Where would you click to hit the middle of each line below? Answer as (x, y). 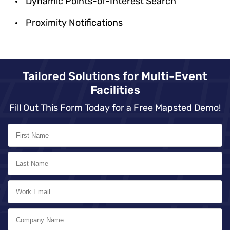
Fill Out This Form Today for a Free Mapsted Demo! (115, 108)
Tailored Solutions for (82, 76)
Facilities (115, 90)
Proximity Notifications (74, 22)
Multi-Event (174, 76)
